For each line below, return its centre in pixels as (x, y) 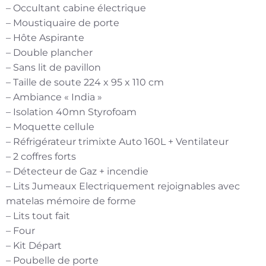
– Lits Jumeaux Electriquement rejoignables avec (123, 186)
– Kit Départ (34, 245)
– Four (20, 230)
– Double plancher (49, 52)
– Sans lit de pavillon (53, 67)
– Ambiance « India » (54, 97)
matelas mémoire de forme (71, 201)
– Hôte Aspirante (45, 37)
